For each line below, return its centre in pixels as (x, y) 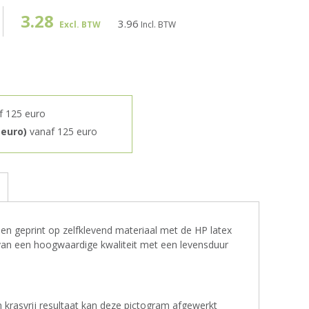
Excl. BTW (79, 24)
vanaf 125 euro (62, 131)
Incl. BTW (157, 24)
